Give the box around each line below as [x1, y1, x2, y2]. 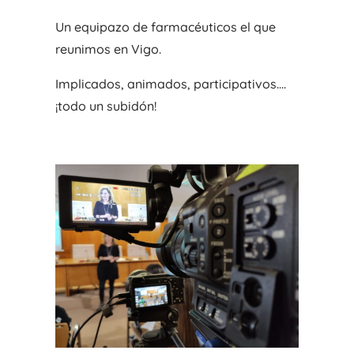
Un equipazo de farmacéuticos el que [55, 19, 276, 36]
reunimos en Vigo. [55, 41, 161, 58]
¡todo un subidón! [55, 98, 156, 115]
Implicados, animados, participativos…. [55, 76, 286, 92]
